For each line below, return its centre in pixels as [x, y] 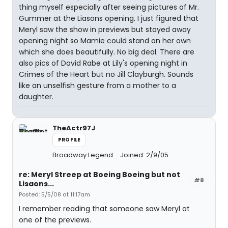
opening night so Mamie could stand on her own [105, 41]
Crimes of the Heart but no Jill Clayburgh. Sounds [106, 74]
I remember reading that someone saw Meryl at [104, 209]
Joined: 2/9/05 [144, 155]
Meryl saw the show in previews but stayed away [105, 30]
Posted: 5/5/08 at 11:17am [54, 194]
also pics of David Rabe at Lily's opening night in [103, 63]
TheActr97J [74, 128]
